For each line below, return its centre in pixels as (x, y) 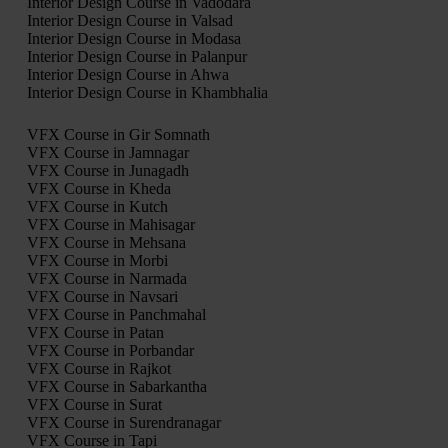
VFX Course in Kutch (97, 207)
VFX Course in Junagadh (107, 171)
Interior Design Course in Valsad (129, 21)
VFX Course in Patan (95, 333)
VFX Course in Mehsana (106, 243)
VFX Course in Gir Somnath (118, 135)
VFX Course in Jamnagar (107, 153)
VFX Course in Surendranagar (123, 423)
